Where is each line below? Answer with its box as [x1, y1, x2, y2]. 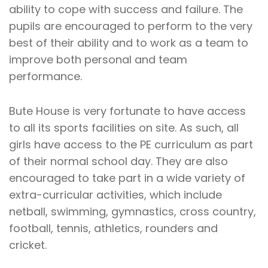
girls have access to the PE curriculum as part [9, 137, 253, 152]
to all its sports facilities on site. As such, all [9, 120, 239, 135]
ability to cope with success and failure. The [9, 2, 243, 17]
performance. [9, 69, 82, 84]
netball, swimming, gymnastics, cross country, [9, 204, 256, 219]
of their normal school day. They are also [9, 154, 228, 169]
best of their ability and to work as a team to [9, 35, 248, 50]
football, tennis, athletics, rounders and [9, 221, 218, 236]
